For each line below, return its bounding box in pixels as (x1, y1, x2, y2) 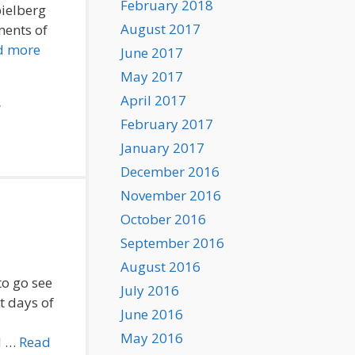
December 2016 (120, 162, 219, 181)
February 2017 (120, 115, 213, 133)
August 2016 (120, 258, 200, 276)
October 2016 (120, 210, 206, 228)
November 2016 (120, 186, 221, 204)
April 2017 (120, 91, 186, 109)
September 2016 (120, 234, 224, 252)
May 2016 (120, 329, 183, 347)
